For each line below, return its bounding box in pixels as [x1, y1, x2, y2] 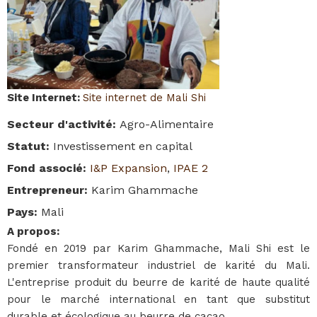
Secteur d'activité [7, 117, 113, 131]
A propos [7, 225, 57, 238]
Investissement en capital [53, 139, 192, 153]
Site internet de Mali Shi [83, 91, 206, 104]
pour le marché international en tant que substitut [7, 293, 310, 306]
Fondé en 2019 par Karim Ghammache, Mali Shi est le [7, 242, 310, 255]
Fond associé [7, 161, 83, 175]
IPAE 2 [173, 161, 208, 175]
